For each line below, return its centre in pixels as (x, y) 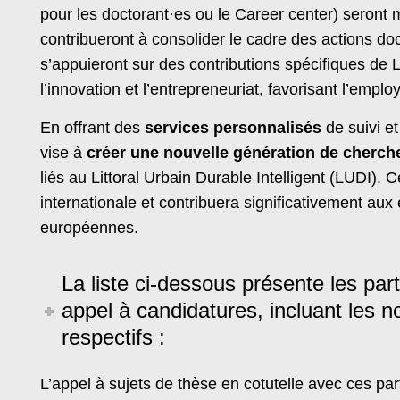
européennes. (89, 227)
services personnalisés (233, 127)
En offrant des (92, 127)
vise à (63, 152)
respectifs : (114, 337)
